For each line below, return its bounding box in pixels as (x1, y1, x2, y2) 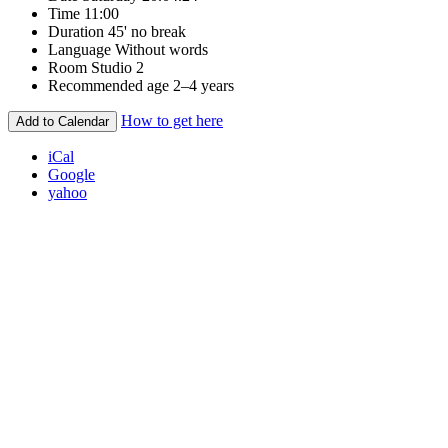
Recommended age (48, 76, 169, 94)
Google (48, 165, 95, 183)
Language (48, 40, 111, 58)
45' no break (108, 22, 186, 40)
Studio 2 (91, 58, 144, 76)
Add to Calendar (16, 113, 109, 129)
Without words (115, 40, 208, 58)
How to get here (121, 111, 223, 129)
